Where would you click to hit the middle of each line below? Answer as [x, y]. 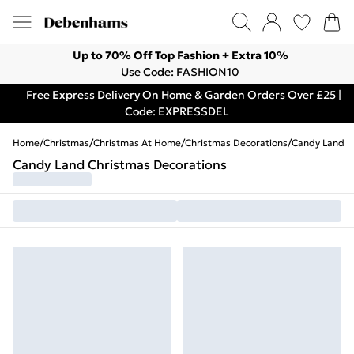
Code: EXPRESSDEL [177, 111]
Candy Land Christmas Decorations [120, 164]
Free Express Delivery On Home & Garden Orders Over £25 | [183, 95]
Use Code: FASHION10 [180, 72]
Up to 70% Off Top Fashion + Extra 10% [180, 55]
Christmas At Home [137, 143]
